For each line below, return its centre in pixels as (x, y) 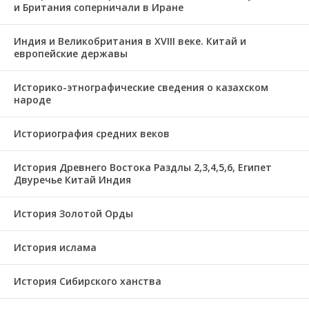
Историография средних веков (92, 133)
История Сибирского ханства (88, 281)
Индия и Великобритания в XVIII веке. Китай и (130, 41)
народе (32, 100)
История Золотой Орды (73, 213)
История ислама (55, 247)
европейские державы (71, 53)
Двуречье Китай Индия (72, 180)
